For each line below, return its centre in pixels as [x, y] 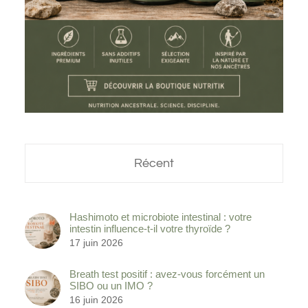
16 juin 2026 [96, 300]
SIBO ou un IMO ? [111, 286]
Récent [154, 164]
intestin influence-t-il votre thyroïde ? [150, 229]
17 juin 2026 [96, 243]
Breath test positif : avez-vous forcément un [167, 274]
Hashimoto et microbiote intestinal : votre [161, 217]
